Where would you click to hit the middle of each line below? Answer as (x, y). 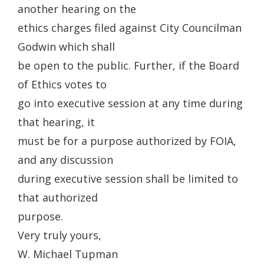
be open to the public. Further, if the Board (128, 65)
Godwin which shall (66, 47)
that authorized (58, 197)
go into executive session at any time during (130, 103)
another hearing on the (77, 9)
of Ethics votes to (62, 84)
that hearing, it (56, 122)
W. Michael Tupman (68, 254)
